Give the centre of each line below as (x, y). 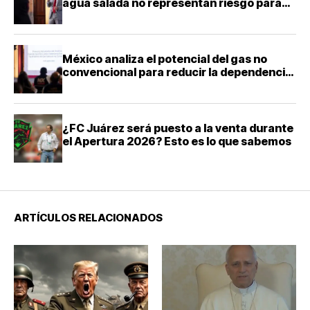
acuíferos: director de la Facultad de (162, 16)
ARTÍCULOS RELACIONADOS (88, 218)
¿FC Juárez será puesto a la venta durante (178, 128)
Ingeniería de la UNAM (122, 29)
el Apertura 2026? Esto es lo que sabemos (177, 142)
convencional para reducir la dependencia (177, 72)
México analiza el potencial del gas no (165, 59)
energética (93, 85)
